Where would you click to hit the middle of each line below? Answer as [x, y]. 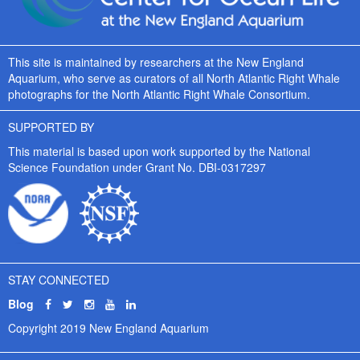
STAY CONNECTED [59, 279]
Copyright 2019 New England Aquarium [108, 327]
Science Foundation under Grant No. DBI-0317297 [137, 167]
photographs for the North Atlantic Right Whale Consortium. [159, 94]
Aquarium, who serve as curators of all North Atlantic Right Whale [174, 78]
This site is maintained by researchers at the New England [156, 61]
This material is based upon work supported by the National [159, 151]
